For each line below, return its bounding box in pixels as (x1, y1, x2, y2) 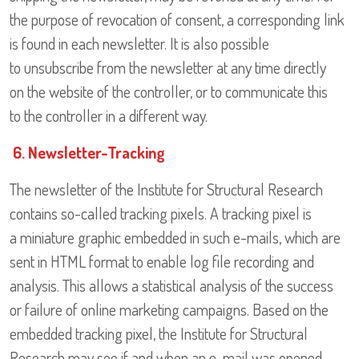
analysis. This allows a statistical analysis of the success (10, 275, 333, 296)
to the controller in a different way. (10, 105, 208, 127)
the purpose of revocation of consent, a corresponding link (10, 9, 345, 30)
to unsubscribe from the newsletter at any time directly (10, 57, 326, 79)
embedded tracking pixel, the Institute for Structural (10, 323, 308, 345)
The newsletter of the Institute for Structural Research (10, 179, 323, 200)
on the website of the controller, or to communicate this (10, 81, 328, 103)
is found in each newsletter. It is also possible (10, 33, 269, 54)
